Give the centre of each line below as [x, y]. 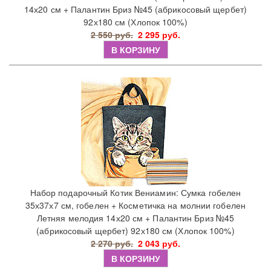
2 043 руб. [159, 243]
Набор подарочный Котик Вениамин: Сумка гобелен [135, 193]
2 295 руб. [159, 35]
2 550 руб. [112, 35]
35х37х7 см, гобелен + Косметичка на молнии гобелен [135, 205]
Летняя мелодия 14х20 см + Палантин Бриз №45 [135, 218]
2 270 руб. [112, 243]
